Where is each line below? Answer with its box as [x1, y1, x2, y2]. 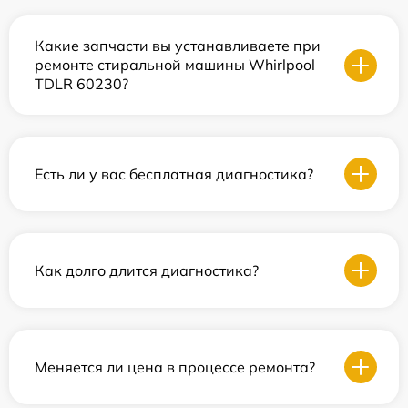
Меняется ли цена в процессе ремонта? [35, 357, 315, 376]
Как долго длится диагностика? [35, 260, 259, 280]
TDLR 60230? [35, 75, 128, 94]
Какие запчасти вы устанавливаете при [35, 36, 321, 56]
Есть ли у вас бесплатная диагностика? [35, 164, 313, 183]
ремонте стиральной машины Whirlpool [35, 56, 315, 75]
